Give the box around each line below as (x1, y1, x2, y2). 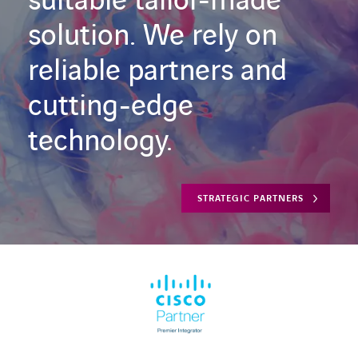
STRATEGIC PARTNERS (197, 192, 304, 206)
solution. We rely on (28, 17, 277, 57)
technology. (28, 122, 173, 162)
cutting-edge (28, 87, 193, 127)
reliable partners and (28, 52, 287, 92)
